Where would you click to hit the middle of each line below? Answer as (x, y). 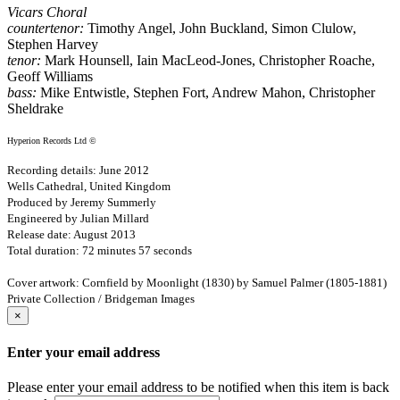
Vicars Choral (47, 12)
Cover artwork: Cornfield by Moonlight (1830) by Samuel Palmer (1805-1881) (197, 283)
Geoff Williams (50, 77)
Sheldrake (35, 109)
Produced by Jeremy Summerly (82, 203)
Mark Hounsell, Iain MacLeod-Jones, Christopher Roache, (208, 61)
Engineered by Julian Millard (78, 219)
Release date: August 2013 (71, 235)
